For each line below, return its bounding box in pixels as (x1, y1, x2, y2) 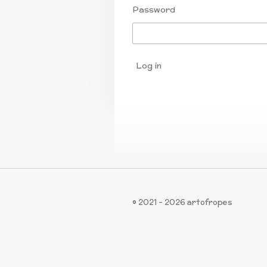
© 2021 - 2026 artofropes (132, 196, 232, 208)
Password (132, 4, 175, 16)
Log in (136, 60, 162, 72)
